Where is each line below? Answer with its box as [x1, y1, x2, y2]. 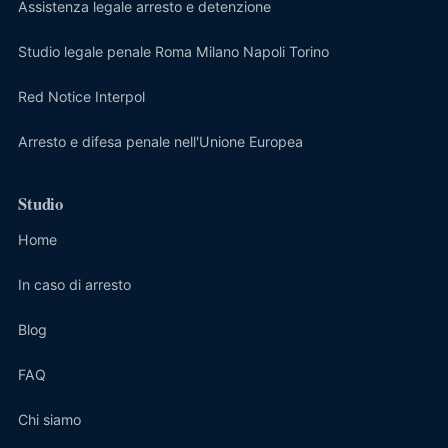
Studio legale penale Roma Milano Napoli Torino [18, 42, 329, 60]
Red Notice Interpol [18, 87, 145, 105]
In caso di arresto [18, 275, 131, 293]
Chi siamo [18, 410, 81, 428]
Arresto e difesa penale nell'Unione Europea [18, 132, 303, 150]
